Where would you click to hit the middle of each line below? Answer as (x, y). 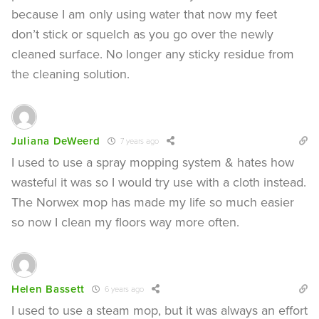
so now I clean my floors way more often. (125, 222)
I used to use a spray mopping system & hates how (153, 162)
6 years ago (124, 289)
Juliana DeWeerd (56, 141)
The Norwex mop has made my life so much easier (153, 202)
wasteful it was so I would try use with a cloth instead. (159, 182)
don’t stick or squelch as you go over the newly (142, 34)
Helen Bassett (48, 289)
